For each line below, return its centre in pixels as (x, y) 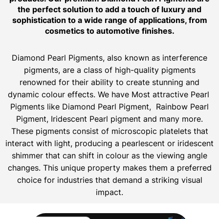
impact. (109, 192)
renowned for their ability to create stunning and (109, 82)
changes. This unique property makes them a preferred (109, 167)
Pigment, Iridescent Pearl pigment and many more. (109, 119)
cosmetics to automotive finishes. (109, 31)
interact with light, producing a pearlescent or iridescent (109, 143)
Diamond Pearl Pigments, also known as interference (109, 57)
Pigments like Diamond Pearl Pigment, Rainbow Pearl (109, 106)
